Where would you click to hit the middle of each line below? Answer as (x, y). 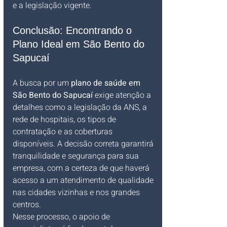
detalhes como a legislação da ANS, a (81, 107)
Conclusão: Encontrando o (74, 30)
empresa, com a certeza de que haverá (82, 168)
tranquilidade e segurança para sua (77, 156)
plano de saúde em (107, 83)
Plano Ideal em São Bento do (80, 44)
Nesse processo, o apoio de (62, 217)
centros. (27, 205)
